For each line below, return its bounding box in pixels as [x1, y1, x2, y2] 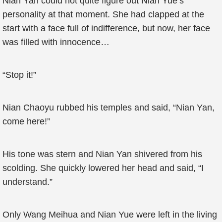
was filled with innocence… [2, 37, 110, 47]
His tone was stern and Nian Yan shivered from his [2, 149, 202, 159]
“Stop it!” [2, 70, 36, 80]
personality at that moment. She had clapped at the [2, 9, 204, 19]
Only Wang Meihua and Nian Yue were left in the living [2, 210, 217, 220]
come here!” [2, 116, 50, 126]
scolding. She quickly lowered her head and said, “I [2, 163, 204, 173]
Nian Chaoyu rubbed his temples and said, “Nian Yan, [2, 103, 215, 112]
